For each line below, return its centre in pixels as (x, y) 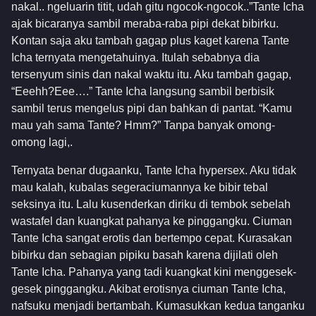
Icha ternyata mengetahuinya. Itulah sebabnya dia (135, 57)
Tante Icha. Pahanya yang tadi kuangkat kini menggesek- (154, 272)
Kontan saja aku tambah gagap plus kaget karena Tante (150, 40)
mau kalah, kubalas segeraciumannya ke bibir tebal (140, 187)
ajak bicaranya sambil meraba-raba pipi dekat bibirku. (145, 23)
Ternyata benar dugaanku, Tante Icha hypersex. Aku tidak (154, 170)
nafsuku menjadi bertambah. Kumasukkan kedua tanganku (158, 305)
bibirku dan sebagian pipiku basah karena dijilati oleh (145, 255)
